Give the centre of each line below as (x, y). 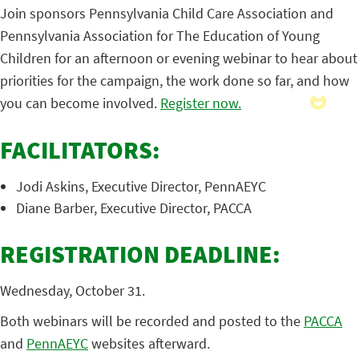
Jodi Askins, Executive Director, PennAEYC (141, 187)
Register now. (201, 103)
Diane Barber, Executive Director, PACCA (134, 208)
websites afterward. (149, 344)
